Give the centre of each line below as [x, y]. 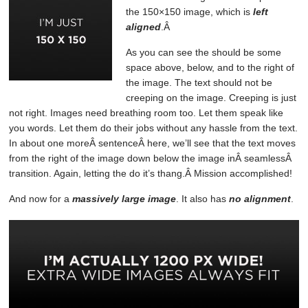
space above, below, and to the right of [210, 67]
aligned [144, 26]
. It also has [203, 198]
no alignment [260, 198]
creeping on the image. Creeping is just [211, 97]
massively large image [124, 198]
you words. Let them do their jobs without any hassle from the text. [154, 128]
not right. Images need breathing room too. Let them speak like [146, 112]
